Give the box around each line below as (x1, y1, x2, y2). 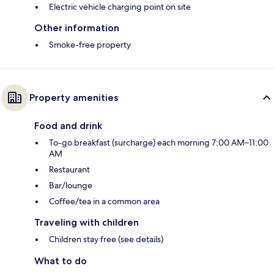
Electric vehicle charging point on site (49, 1, 191, 13)
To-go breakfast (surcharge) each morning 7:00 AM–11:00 (49, 137, 268, 149)
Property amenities (29, 92, 118, 104)
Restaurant (49, 164, 90, 176)
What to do (34, 255, 87, 267)
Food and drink (34, 120, 102, 132)
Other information (34, 22, 119, 34)
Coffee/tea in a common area (49, 196, 160, 207)
